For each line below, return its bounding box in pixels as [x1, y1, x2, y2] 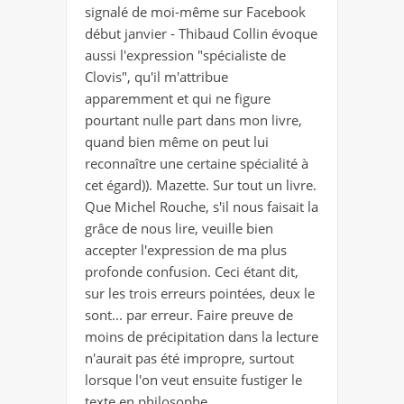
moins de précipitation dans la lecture [85, 327, 318, 346]
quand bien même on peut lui [85, 133, 269, 151]
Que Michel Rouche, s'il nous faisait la [85, 197, 318, 216]
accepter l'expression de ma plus [85, 241, 287, 260]
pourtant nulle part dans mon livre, [85, 111, 302, 130]
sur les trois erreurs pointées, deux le [85, 284, 315, 303]
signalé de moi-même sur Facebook [85, 3, 306, 22]
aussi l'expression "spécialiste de [85, 46, 286, 65]
